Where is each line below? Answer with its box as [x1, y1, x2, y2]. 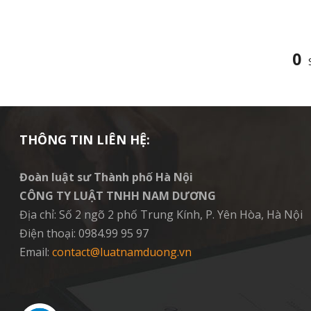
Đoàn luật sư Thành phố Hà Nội [19, 169, 193, 185]
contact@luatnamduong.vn [52, 244, 192, 260]
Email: [19, 244, 52, 260]
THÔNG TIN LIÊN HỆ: [19, 131, 150, 148]
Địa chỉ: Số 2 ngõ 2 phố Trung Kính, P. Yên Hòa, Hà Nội [19, 206, 303, 222]
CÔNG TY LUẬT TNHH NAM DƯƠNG [19, 187, 216, 203]
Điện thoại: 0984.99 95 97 [19, 225, 149, 241]
